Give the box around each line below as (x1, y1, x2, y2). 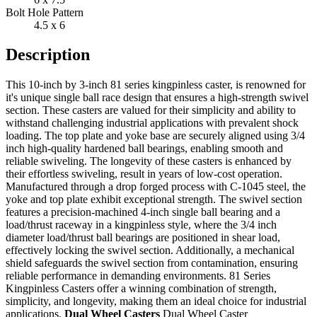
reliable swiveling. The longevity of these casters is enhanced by (6, 155, 292, 168)
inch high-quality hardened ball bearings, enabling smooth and (6, 142, 283, 155)
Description (6, 45, 90, 64)
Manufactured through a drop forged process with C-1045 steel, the (6, 180, 306, 193)
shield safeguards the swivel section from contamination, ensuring (6, 257, 298, 270)
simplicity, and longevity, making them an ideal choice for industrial (6, 295, 306, 308)
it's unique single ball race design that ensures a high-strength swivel (6, 91, 309, 104)
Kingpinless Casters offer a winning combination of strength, (6, 282, 277, 295)
